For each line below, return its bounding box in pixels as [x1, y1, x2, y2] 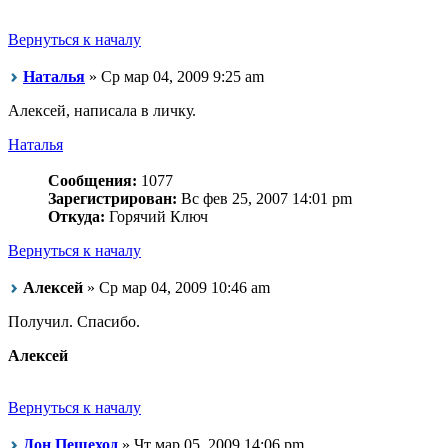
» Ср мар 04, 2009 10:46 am [83, 278, 270, 296]
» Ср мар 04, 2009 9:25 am [85, 68, 264, 86]
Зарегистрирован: [48, 190, 177, 208]
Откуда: [48, 208, 105, 226]
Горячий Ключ [105, 208, 208, 226]
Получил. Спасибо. [8, 312, 140, 330]
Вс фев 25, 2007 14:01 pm [177, 190, 352, 208]
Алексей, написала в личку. [8, 102, 196, 120]
